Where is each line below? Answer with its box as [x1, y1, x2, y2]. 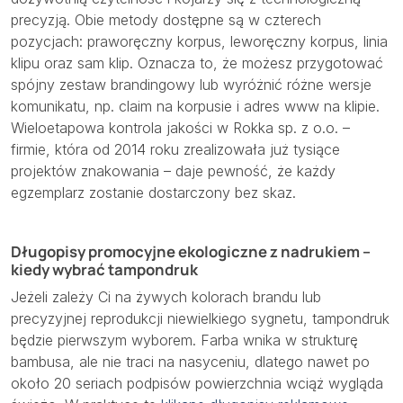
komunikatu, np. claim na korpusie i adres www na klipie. [11, 97, 380, 116]
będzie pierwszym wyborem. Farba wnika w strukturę [11, 330, 358, 349]
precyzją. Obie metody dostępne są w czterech [11, 11, 321, 30]
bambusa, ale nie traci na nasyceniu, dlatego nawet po [11, 352, 370, 371]
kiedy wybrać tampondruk [11, 258, 198, 280]
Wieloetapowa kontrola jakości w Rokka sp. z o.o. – [11, 119, 350, 138]
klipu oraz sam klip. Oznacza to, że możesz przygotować [11, 54, 383, 73]
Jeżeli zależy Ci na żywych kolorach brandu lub [11, 287, 321, 306]
